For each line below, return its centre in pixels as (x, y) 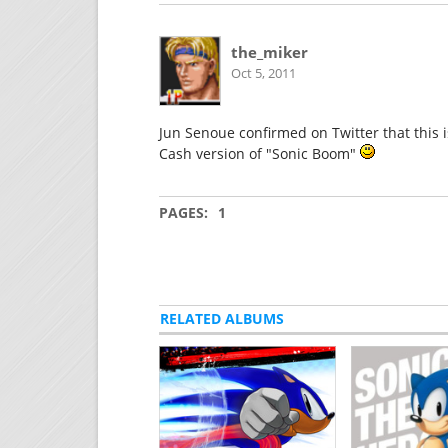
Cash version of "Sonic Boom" (260, 154)
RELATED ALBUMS (222, 319)
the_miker (269, 52)
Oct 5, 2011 (263, 73)
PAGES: (184, 213)
